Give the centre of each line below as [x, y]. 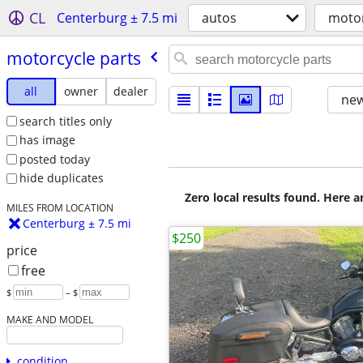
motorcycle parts [73, 58]
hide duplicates [61, 178]
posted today [54, 159]
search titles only [65, 121]
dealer [131, 91]
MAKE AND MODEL [49, 320]
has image [47, 140]
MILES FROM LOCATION [60, 208]
